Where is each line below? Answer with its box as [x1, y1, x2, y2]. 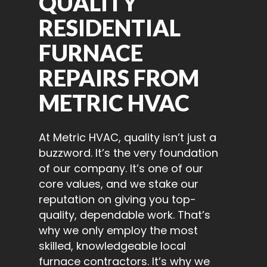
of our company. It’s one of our [39, 161, 203, 176]
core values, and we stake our [39, 176, 198, 192]
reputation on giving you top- [39, 192, 196, 207]
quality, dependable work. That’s [39, 207, 210, 223]
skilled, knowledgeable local [39, 238, 186, 254]
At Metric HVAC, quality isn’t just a [39, 130, 216, 145]
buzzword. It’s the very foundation [39, 145, 218, 161]
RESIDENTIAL [39, 14, 181, 42]
